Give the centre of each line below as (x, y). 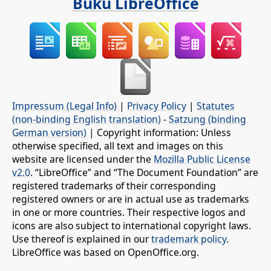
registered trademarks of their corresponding (114, 186)
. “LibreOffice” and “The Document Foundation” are (144, 173)
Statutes (216, 106)
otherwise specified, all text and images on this (118, 146)
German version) (49, 133)
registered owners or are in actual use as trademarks (131, 199)
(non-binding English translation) (87, 119)
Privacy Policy (157, 106)
